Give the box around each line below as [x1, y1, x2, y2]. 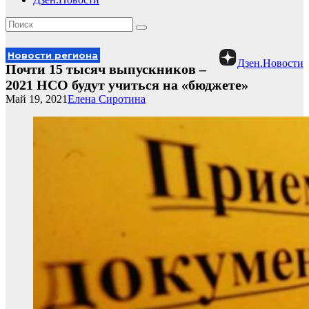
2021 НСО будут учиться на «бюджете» [6, 77, 248, 92]
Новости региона [8, 50, 98, 61]
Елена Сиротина [68, 93, 146, 105]
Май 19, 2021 [6, 93, 68, 105]
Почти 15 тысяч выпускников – [6, 61, 206, 77]
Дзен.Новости [237, 57, 303, 69]
